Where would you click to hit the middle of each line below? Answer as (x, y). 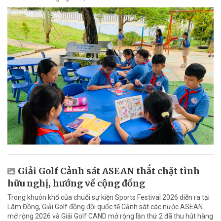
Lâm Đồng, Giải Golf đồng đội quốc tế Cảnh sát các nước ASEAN (105, 207)
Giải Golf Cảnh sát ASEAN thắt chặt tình (109, 171)
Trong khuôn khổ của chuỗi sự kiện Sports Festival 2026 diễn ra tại (109, 198)
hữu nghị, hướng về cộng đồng (76, 184)
